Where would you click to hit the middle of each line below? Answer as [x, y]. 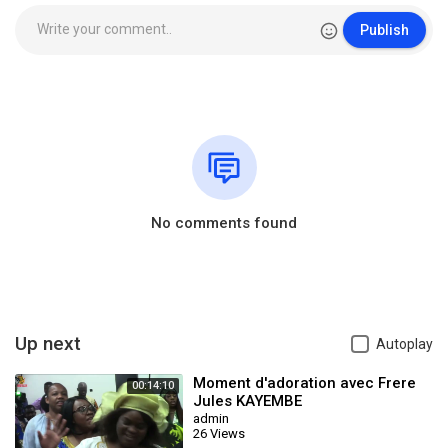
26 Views [219, 433]
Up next [48, 343]
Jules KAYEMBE [247, 401]
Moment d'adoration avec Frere [304, 383]
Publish [384, 30]
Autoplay [404, 344]
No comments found [224, 223]
